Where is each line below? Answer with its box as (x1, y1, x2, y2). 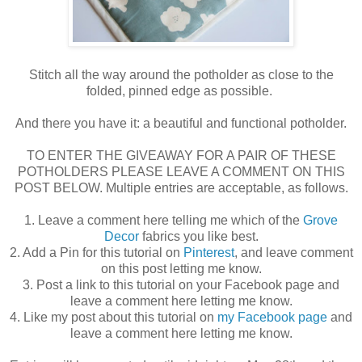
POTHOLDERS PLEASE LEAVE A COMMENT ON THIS (17, 165, 345, 179)
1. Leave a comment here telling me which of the (24, 213, 303, 228)
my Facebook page (217, 310, 327, 325)
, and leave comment (234, 246, 353, 260)
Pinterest (183, 246, 234, 260)
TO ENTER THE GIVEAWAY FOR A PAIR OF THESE (26, 149, 336, 163)
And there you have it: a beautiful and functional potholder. (15, 116, 347, 131)
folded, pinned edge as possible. (86, 84, 276, 99)
